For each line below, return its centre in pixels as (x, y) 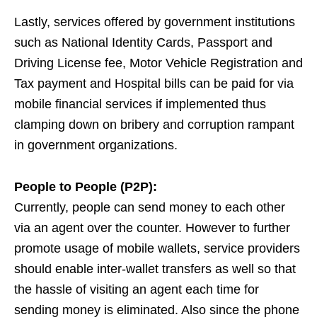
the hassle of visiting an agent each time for (137, 289)
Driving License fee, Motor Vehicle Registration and (158, 63)
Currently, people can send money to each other (150, 207)
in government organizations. (96, 145)
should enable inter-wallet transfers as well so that (155, 269)
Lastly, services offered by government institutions (155, 22)
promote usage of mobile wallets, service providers (157, 248)
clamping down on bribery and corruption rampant (154, 125)
